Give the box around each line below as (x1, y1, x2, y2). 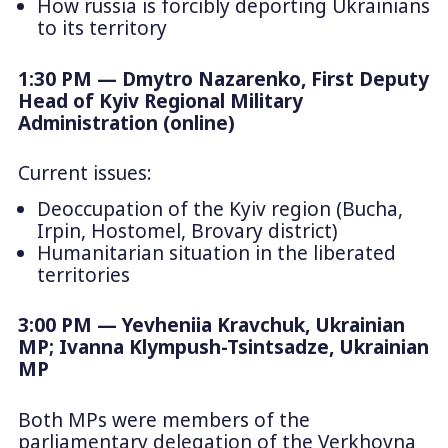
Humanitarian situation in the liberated (36, 239, 396, 266)
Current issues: (17, 160, 152, 187)
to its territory (36, 15, 167, 42)
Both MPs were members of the (17, 406, 310, 433)
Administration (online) (17, 109, 235, 136)
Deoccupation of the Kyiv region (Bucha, (36, 195, 403, 222)
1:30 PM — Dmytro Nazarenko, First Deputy (17, 65, 429, 92)
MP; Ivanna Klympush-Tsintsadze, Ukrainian (17, 334, 429, 361)
